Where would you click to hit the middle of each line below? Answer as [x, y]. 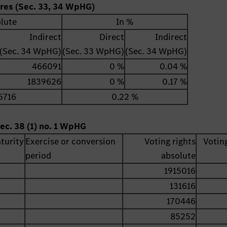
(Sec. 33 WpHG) [93, 51]
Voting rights [170, 142]
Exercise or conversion [71, 142]
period [39, 156]
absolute [179, 156]
